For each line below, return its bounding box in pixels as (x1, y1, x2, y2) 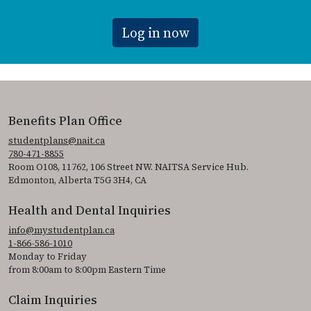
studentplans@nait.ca (8, 135, 105, 147)
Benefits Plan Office (8, 112, 122, 130)
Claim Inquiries (8, 292, 97, 309)
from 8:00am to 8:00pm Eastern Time (8, 264, 166, 276)
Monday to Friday (8, 251, 87, 263)
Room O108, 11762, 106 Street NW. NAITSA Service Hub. (8, 161, 249, 174)
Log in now (121, 24, 190, 42)
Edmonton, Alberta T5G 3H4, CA (8, 174, 146, 187)
